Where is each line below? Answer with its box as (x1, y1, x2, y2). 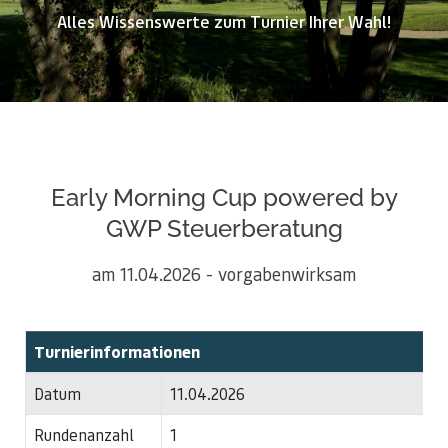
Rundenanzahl (34, 424, 134, 445)
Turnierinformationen (34, 341, 200, 362)
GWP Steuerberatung (105, 214, 343, 243)
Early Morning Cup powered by (50, 183, 398, 212)
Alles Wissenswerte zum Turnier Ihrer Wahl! (57, 9, 391, 32)
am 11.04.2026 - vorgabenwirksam (92, 262, 356, 285)
